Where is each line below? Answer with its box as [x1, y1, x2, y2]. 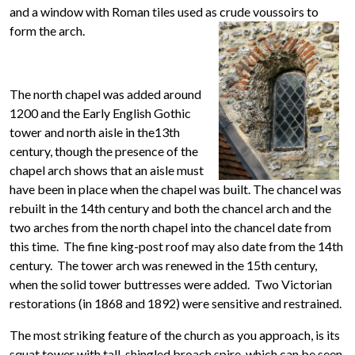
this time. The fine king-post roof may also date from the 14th [10, 239, 343, 254]
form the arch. [10, 23, 87, 38]
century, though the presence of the [10, 143, 198, 158]
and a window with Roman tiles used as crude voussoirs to [10, 4, 319, 19]
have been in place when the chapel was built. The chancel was [10, 181, 342, 197]
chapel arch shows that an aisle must [10, 162, 204, 177]
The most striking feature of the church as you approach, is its [10, 327, 340, 342]
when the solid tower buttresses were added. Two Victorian [10, 277, 332, 292]
